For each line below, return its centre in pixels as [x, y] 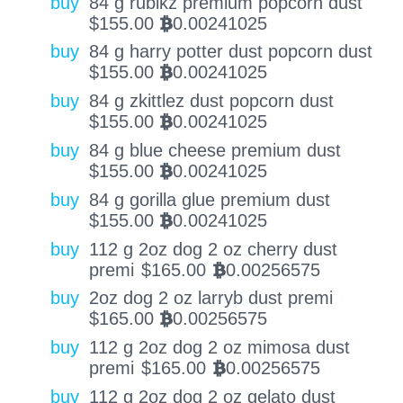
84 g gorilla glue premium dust [209, 199]
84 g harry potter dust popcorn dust [230, 52]
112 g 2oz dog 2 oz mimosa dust [219, 348]
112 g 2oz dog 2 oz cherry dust [213, 249]
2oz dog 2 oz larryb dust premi [210, 298]
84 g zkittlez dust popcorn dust [211, 101]
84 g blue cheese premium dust [215, 150]
